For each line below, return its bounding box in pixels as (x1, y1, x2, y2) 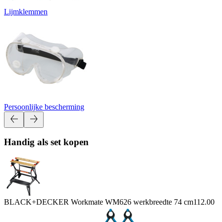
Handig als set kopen (4, 137, 89, 148)
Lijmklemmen (4, 7, 48, 16)
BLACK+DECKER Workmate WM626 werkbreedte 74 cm (4, 197, 193, 206)
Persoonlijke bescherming (4, 102, 84, 111)
